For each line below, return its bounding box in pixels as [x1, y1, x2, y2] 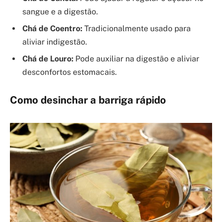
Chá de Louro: [22, 54, 73, 63]
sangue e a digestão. [22, 6, 98, 16]
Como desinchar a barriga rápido [10, 94, 166, 107]
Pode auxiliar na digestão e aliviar [73, 54, 199, 63]
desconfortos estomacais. [22, 67, 117, 77]
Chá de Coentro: [22, 23, 82, 33]
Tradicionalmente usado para [82, 23, 191, 33]
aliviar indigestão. [22, 37, 87, 47]
